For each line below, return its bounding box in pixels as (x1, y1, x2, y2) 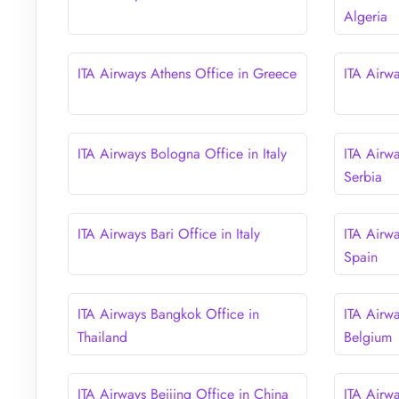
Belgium (344, 326, 393, 347)
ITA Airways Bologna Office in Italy (77, 142, 287, 164)
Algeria (344, 5, 388, 27)
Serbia (344, 166, 383, 187)
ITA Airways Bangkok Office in (77, 303, 259, 324)
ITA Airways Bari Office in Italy (77, 223, 260, 244)
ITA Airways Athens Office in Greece (77, 62, 297, 84)
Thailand (77, 326, 127, 347)
